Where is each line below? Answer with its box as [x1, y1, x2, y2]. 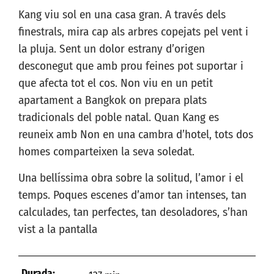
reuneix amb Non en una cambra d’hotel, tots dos [18, 127, 253, 142]
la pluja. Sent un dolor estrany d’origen [18, 42, 205, 56]
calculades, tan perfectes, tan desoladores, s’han [18, 204, 248, 219]
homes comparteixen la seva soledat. [18, 144, 194, 159]
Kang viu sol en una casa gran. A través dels [18, 7, 226, 22]
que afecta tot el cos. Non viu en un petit [18, 76, 213, 91]
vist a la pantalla [18, 221, 97, 236]
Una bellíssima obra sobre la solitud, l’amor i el [18, 170, 243, 185]
